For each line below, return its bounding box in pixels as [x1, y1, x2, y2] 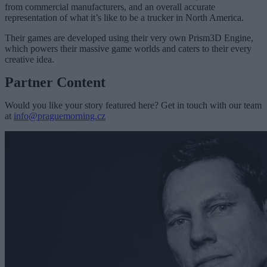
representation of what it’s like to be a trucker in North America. [5, 12, 244, 23]
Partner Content [5, 74, 105, 90]
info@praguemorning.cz [14, 110, 105, 121]
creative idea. [5, 54, 54, 64]
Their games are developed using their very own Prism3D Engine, [5, 32, 253, 43]
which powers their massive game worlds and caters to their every [5, 43, 252, 54]
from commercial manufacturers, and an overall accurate [5, 1, 215, 12]
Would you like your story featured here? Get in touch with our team [5, 100, 262, 110]
